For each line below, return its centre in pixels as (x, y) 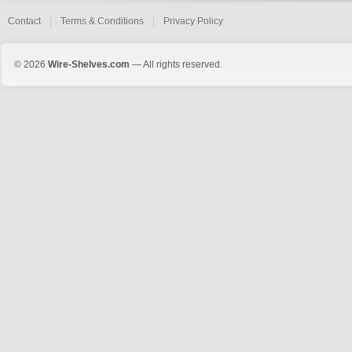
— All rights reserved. (176, 64)
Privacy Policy (193, 21)
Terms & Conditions (102, 21)
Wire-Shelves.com (89, 64)
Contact (24, 21)
